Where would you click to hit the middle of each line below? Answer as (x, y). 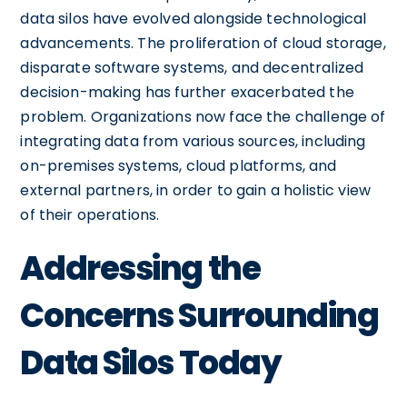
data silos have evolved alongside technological (194, 18)
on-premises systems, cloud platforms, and (179, 165)
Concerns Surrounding (199, 315)
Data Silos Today (151, 362)
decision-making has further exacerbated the (187, 92)
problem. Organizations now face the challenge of (203, 116)
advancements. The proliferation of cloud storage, (203, 43)
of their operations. (90, 214)
